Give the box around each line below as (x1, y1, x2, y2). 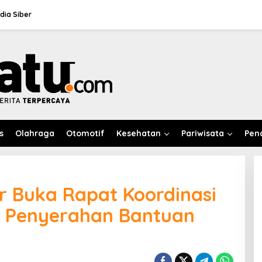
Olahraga (15, 127, 54, 139)
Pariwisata (181, 127, 224, 139)
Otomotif (66, 127, 105, 139)
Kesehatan (116, 127, 161, 139)
